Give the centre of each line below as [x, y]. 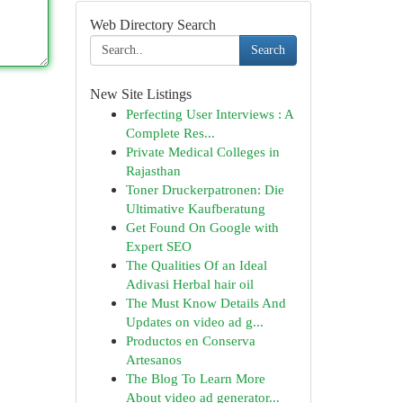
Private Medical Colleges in [202, 152]
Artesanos [153, 359]
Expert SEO [158, 246]
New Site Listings [140, 94]
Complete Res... [170, 133]
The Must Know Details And [206, 303]
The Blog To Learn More [195, 378]
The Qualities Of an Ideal [196, 265]
